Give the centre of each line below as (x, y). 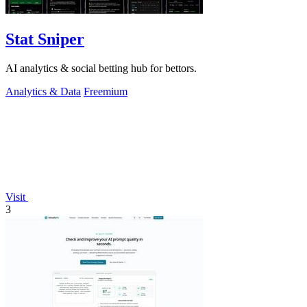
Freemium (106, 91)
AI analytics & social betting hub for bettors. (101, 68)
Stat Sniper (45, 39)
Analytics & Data (43, 91)
